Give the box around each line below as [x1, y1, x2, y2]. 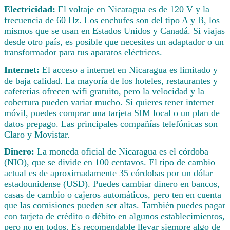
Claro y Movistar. [4, 129, 70, 140]
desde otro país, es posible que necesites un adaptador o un [4, 36, 224, 47]
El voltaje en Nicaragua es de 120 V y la [58, 4, 209, 14]
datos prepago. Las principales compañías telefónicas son [4, 118, 218, 129]
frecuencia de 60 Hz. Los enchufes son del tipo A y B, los [4, 14, 220, 25]
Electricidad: [4, 4, 58, 14]
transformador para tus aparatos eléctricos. [4, 47, 162, 57]
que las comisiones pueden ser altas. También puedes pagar [4, 200, 225, 211]
